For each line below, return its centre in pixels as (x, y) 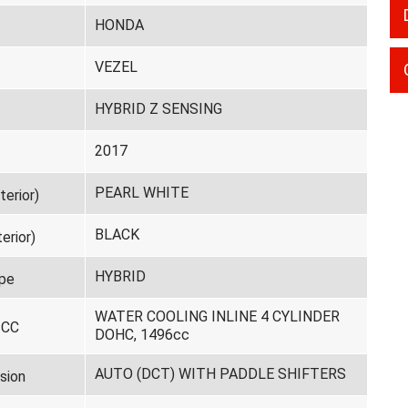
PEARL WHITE (141, 193)
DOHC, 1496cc (142, 335)
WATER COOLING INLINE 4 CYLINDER (217, 316)
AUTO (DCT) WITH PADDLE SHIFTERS (220, 374)
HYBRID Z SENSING (158, 109)
